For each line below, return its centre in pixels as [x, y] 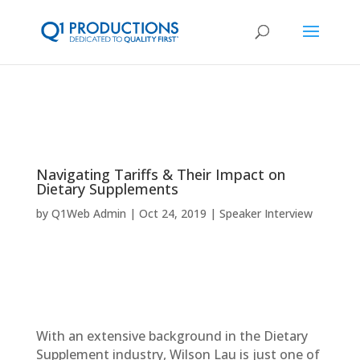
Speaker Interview [266, 213]
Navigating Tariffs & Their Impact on [160, 174]
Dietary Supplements [107, 189]
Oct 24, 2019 [172, 213]
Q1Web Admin [88, 213]
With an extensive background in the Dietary [172, 336]
